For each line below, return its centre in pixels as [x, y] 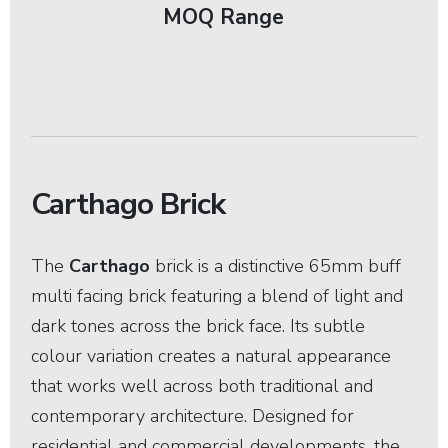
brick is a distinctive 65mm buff [278, 266]
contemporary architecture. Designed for [193, 416]
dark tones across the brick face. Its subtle [198, 326]
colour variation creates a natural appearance [211, 356]
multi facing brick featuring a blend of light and [217, 296]
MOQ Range [224, 17]
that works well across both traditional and [202, 386]
